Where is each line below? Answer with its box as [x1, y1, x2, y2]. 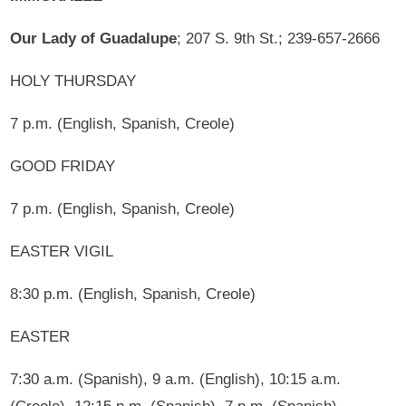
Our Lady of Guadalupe [10, 29, 178, 47]
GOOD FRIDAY [10, 157, 116, 175]
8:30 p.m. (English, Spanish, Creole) [10, 285, 256, 303]
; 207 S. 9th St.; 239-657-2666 [177, 29, 381, 47]
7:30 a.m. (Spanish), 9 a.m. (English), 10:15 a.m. [10, 370, 342, 388]
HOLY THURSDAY [10, 72, 137, 90]
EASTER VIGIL [10, 242, 114, 260]
